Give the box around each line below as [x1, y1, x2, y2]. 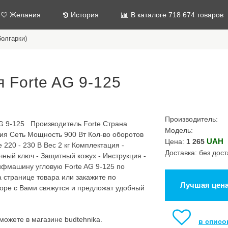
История [71, 11, 99, 19]
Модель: [165, 126, 193, 134]
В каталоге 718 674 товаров [131, 11, 223, 19]
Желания [10, 11, 41, 19]
